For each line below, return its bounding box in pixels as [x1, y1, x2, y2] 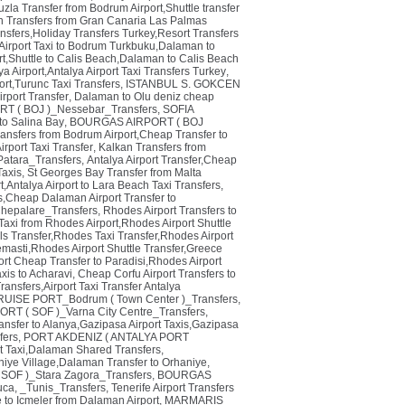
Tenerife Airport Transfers [111, 381, 234, 394]
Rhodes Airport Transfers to [103, 204, 237, 217]
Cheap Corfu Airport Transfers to [78, 268, 236, 280]
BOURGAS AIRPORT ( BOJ [70, 116, 203, 128]
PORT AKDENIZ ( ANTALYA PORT [24, 331, 189, 344]
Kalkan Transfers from [99, 141, 206, 154]
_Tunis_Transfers [20, 381, 106, 394]
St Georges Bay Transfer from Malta [27, 166, 202, 179]
